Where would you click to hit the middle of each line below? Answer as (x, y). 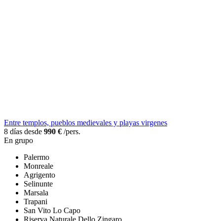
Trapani (36, 202)
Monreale (38, 166)
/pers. (71, 132)
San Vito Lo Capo (52, 211)
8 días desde (24, 132)
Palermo (37, 157)
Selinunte (38, 184)
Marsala (36, 193)
